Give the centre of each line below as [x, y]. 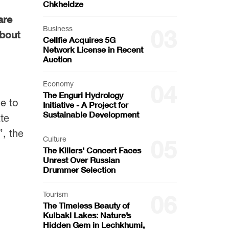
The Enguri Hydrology [83, 95]
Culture [54, 139]
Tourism [55, 194]
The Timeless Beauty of [86, 205]
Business [58, 28]
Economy [58, 84]
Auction [57, 59]
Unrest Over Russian [81, 159]
